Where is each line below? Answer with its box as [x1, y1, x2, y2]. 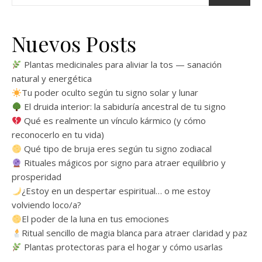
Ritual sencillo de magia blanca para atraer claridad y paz [22, 227, 248, 239]
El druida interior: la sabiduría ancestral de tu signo [22, 101, 226, 113]
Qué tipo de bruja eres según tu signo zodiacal [22, 143, 212, 155]
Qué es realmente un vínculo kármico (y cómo [22, 115, 206, 127]
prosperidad [12, 171, 61, 183]
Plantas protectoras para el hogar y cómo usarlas [22, 241, 223, 253]
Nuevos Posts [12, 29, 136, 58]
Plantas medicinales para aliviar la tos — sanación [22, 58, 222, 71]
